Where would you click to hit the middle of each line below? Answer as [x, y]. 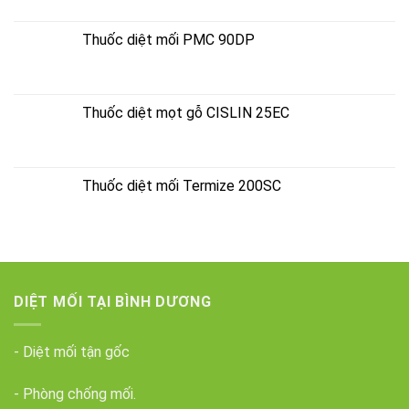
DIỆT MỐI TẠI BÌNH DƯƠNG [113, 302]
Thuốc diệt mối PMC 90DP [168, 40]
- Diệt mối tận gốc [72, 351]
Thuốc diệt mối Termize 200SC [182, 186]
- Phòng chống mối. [75, 393]
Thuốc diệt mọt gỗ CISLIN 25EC [186, 113]
